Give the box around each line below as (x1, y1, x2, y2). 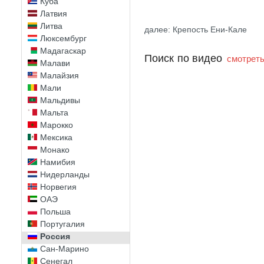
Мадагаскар (40, 46, 86, 55)
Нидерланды (40, 170, 90, 179)
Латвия (40, 9, 67, 18)
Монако (40, 145, 70, 154)
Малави (40, 58, 70, 68)
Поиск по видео (144, 52, 223, 64)
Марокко (40, 120, 73, 130)
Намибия (40, 157, 75, 167)
